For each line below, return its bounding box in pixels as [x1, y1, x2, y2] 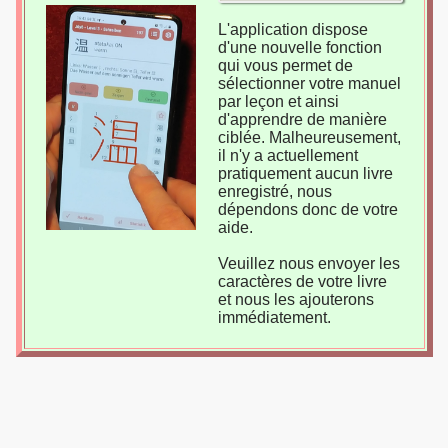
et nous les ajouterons [217, 291, 374, 308]
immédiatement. [217, 309, 331, 326]
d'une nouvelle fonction [217, 39, 382, 56]
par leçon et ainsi [217, 93, 339, 110]
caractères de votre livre [217, 273, 387, 290]
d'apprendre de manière [217, 111, 387, 128]
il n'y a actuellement [217, 147, 358, 164]
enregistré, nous [217, 183, 332, 200]
